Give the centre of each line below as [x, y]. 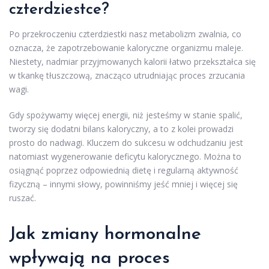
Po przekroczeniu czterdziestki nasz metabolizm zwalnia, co [125, 34]
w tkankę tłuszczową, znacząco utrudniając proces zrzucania [127, 76]
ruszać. [23, 198]
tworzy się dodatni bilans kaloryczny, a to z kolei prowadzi [121, 129]
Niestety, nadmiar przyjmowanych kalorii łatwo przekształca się [132, 62]
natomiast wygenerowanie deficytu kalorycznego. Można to [125, 157]
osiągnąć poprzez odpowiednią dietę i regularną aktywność [124, 171]
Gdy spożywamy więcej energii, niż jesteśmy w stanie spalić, [126, 115]
